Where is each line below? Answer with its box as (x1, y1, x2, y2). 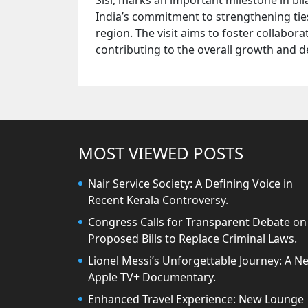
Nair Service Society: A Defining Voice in (88, 175, 293, 191)
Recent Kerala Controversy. (88, 192, 228, 208)
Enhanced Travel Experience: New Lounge (88, 291, 304, 307)
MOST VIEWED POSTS (78, 141, 243, 164)
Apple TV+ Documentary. (88, 269, 216, 285)
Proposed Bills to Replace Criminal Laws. (88, 230, 297, 246)
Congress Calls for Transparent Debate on (88, 214, 307, 230)
